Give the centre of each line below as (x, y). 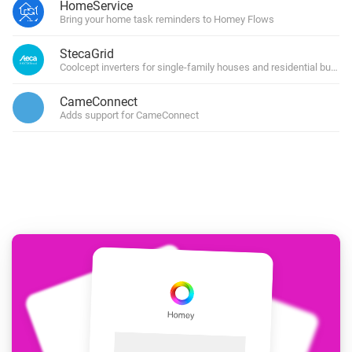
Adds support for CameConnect (129, 115)
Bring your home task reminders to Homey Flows (167, 19)
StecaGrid (87, 54)
